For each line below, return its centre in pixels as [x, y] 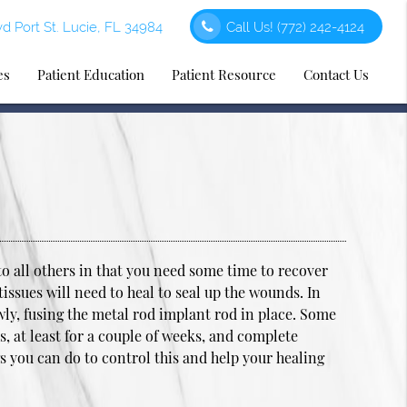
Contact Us [337, 74]
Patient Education [91, 74]
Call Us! [252, 27]
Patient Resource [224, 74]
